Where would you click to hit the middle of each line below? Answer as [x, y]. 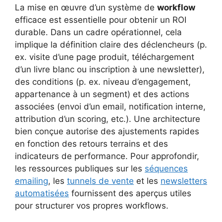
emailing [31, 181]
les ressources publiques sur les [80, 168]
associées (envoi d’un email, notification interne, [110, 106]
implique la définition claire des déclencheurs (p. [111, 44]
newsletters [184, 181]
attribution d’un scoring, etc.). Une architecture [108, 119]
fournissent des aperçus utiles [130, 193]
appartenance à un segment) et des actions [102, 94]
